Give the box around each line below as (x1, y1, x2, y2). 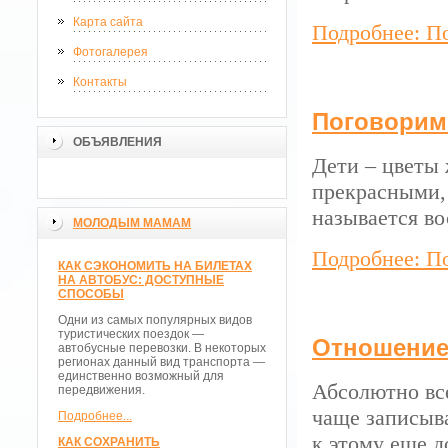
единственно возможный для (58, 369, 224, 383)
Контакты (73, 75, 127, 89)
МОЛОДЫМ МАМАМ (73, 216, 191, 230)
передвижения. (58, 383, 145, 397)
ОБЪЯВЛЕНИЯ (73, 135, 162, 149)
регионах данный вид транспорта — (58, 355, 265, 369)
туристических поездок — (58, 327, 204, 341)
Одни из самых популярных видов (58, 313, 252, 327)
